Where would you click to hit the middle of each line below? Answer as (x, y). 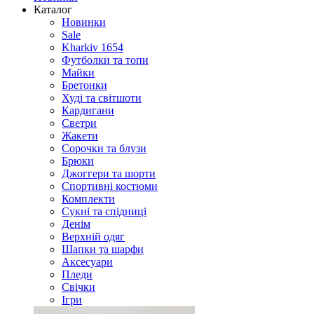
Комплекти (88, 199)
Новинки (84, 22)
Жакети (80, 136)
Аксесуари (87, 262)
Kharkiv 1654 (93, 47)
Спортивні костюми (110, 186)
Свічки (78, 287)
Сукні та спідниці (104, 211)
